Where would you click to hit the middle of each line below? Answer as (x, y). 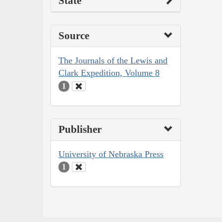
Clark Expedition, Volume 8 (109, 73)
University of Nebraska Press (111, 154)
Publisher (80, 129)
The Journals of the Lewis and (113, 61)
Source (74, 36)
